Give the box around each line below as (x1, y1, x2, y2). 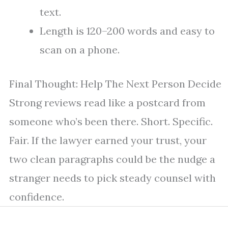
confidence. (9, 190, 64, 204)
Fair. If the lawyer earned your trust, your (9, 134, 207, 147)
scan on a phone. (40, 43, 120, 56)
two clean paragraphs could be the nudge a (9, 153, 215, 166)
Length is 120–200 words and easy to (40, 24, 215, 38)
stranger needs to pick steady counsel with (9, 172, 216, 185)
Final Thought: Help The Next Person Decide (9, 77, 221, 91)
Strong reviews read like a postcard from (9, 96, 206, 109)
